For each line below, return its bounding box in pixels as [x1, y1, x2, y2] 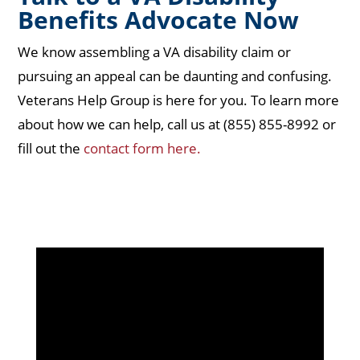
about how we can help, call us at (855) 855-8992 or [18, 115, 337, 134]
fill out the [18, 139, 84, 158]
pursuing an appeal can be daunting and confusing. [18, 67, 333, 86]
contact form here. [84, 139, 202, 158]
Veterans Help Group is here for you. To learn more [18, 91, 340, 110]
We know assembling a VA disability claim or [18, 43, 292, 62]
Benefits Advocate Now [18, 3, 300, 37]
